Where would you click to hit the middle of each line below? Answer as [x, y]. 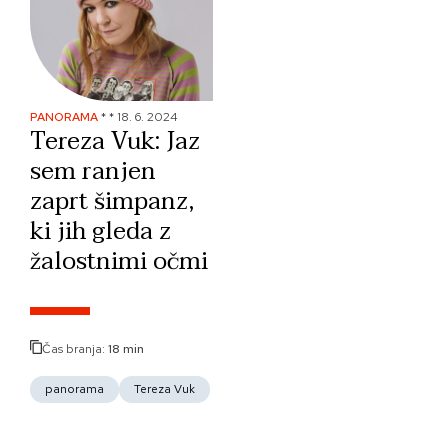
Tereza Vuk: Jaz [115, 141]
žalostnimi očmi [119, 261]
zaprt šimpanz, [112, 201]
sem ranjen [93, 171]
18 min [126, 348]
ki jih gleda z [100, 231]
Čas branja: [75, 348]
